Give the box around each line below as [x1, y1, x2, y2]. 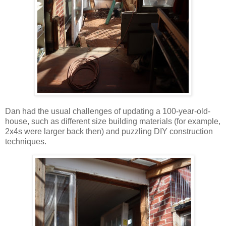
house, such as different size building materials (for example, [5, 117, 220, 126]
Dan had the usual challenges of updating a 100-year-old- [5, 106, 210, 116]
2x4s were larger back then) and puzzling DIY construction [5, 127, 213, 136]
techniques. [5, 137, 46, 146]
